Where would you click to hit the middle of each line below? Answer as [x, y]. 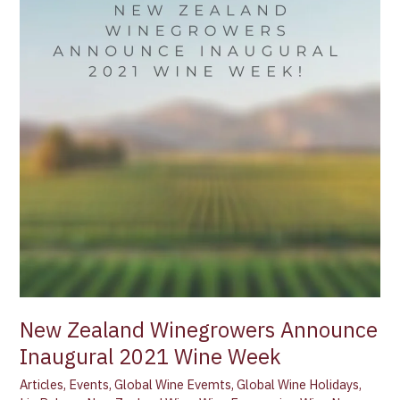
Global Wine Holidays [298, 384]
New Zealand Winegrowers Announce [199, 330]
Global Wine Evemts [173, 384]
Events [89, 384]
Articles [42, 384]
